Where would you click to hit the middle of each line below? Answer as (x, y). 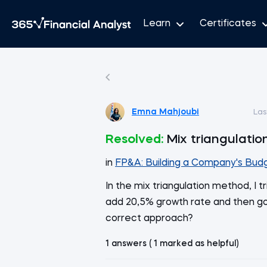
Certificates (228, 24)
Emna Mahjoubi (165, 112)
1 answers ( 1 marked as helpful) (172, 244)
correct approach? (149, 219)
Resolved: (134, 140)
